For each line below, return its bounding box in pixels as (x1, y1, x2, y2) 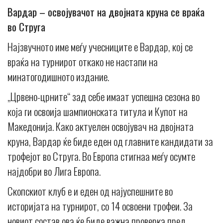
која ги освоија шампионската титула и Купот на (7, 104, 188, 119)
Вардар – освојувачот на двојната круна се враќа (7, 4, 205, 20)
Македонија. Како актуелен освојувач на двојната (7, 118, 194, 134)
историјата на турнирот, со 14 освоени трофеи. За (7, 198, 193, 214)
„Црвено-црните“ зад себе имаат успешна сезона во (7, 89, 200, 105)
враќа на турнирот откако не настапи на (7, 54, 158, 70)
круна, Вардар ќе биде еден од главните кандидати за (7, 133, 213, 149)
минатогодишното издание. (7, 69, 109, 85)
